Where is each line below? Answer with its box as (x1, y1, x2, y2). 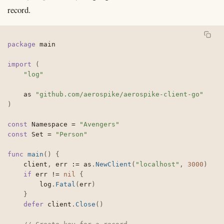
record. (7, 3, 30, 15)
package (7, 40, 35, 48)
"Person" (55, 130, 87, 138)
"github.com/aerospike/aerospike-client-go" (35, 90, 203, 98)
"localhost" (135, 160, 179, 168)
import (7, 60, 31, 68)
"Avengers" (79, 120, 119, 128)
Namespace (27, 120, 71, 128)
